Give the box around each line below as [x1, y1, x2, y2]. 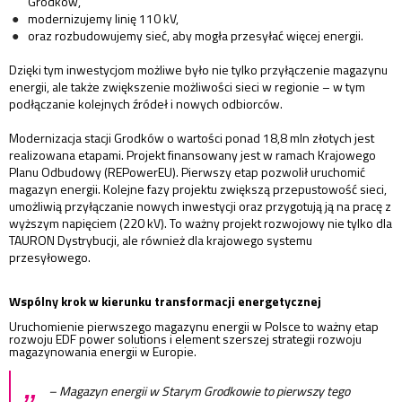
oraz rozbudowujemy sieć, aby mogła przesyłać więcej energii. [28, 26, 363, 46]
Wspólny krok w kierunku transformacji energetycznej [9, 292, 321, 311]
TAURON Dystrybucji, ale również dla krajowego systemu [9, 231, 312, 250]
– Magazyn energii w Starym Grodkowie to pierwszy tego [48, 380, 350, 400]
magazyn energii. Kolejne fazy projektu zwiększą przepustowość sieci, [9, 179, 387, 199]
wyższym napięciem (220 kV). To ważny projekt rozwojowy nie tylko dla [9, 214, 392, 233]
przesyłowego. [9, 248, 91, 267]
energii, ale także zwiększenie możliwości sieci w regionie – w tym [9, 77, 365, 97]
